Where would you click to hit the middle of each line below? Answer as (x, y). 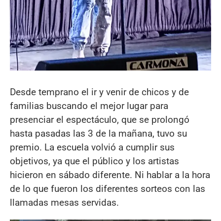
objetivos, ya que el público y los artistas (94, 161)
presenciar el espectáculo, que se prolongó (100, 120)
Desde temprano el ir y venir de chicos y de (99, 92)
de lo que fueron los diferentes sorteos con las (108, 189)
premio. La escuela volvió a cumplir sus (92, 147)
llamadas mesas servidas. (64, 203)
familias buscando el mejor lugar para (89, 106)
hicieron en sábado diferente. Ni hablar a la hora (110, 175)
